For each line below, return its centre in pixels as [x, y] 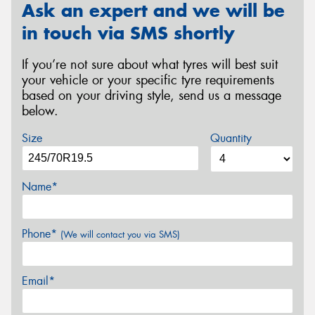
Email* [38, 281]
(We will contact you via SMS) [120, 235]
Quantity [231, 139]
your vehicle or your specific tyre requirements [148, 80]
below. [40, 111]
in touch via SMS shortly [128, 33]
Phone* [41, 234]
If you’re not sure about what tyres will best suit [150, 64]
